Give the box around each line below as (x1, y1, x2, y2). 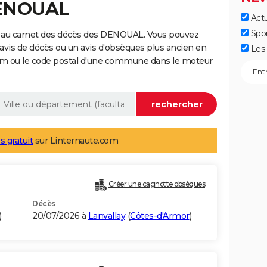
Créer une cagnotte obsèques (108, 179, 205, 189)
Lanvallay (88, 210, 125, 222)
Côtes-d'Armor (130, 210, 190, 222)
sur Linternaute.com (33, 135, 118, 147)
